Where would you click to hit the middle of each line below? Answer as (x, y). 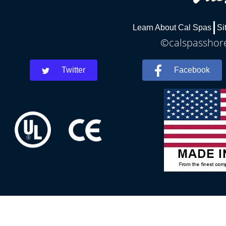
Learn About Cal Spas (172, 28)
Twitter (74, 70)
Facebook (192, 70)
